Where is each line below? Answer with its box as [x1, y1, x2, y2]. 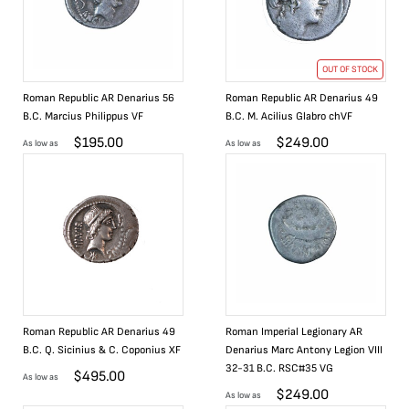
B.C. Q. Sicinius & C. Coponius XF [23, 343, 181, 357]
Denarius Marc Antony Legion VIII [225, 343, 383, 357]
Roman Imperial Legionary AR [225, 325, 362, 339]
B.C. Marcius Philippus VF [23, 110, 143, 123]
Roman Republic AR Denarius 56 [23, 91, 174, 105]
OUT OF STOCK [322, 64, 378, 75]
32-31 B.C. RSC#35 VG [225, 362, 333, 375]
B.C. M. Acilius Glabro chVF [225, 110, 352, 123]
